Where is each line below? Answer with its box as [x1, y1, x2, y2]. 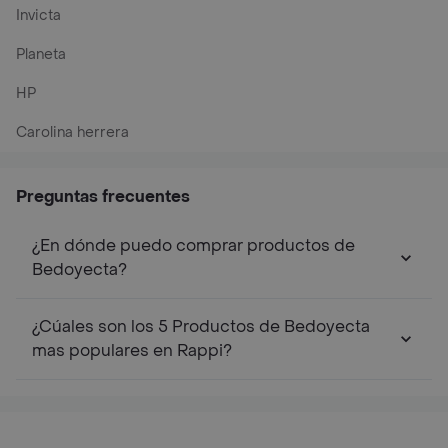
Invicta [16, 6, 61, 25]
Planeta [16, 45, 66, 64]
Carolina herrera [16, 123, 129, 142]
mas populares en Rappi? [32, 340, 232, 361]
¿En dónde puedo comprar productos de [32, 235, 355, 256]
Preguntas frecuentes [16, 186, 190, 207]
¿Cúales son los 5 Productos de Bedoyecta [32, 316, 370, 337]
